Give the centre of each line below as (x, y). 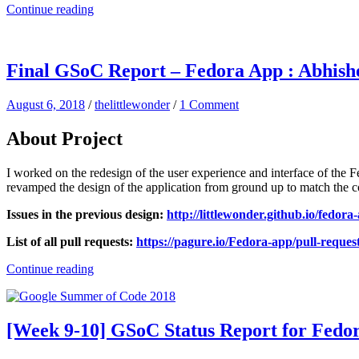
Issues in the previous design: (87, 215)
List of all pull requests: (71, 242)
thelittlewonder (132, 105)
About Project (65, 139)
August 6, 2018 (46, 105)
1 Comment (209, 105)
